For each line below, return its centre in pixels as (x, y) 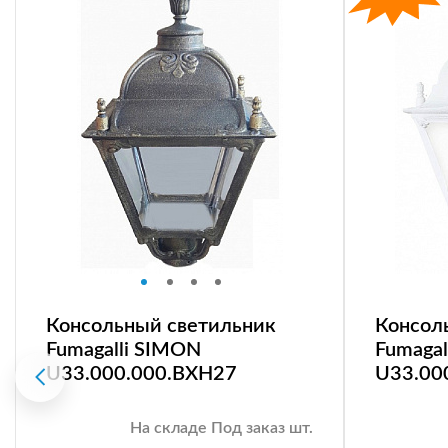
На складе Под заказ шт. (221, 427)
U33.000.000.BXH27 (141, 373)
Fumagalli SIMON (123, 349)
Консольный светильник (161, 325)
